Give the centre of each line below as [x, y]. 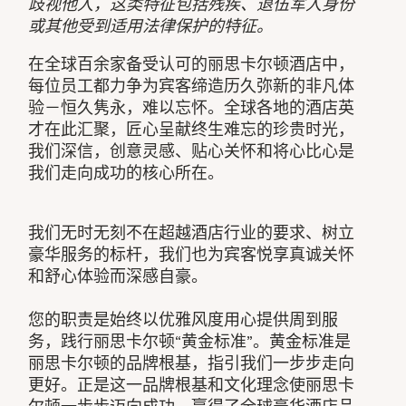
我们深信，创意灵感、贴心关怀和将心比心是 [192, 151]
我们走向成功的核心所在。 [126, 173]
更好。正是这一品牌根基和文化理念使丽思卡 [192, 385]
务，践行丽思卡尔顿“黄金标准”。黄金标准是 [190, 341]
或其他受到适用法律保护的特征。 [151, 26]
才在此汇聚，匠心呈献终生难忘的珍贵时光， [192, 129]
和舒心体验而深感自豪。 [118, 276]
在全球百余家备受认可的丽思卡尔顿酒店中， [192, 64]
